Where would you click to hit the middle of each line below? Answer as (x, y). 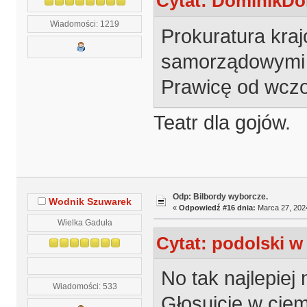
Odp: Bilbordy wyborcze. (220, 197)
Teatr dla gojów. (222, 123)
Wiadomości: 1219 (85, 23)
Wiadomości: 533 (85, 286)
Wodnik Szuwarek (90, 202)
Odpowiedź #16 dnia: (217, 208)
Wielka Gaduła (85, 223)
